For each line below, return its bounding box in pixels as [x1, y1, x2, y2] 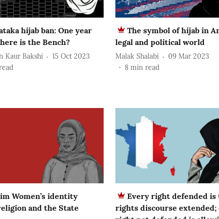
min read [131, 63, 159, 72]
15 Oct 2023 [52, 52, 90, 61]
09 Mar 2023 [168, 52, 209, 61]
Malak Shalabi [115, 52, 159, 61]
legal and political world [115, 37, 205, 47]
